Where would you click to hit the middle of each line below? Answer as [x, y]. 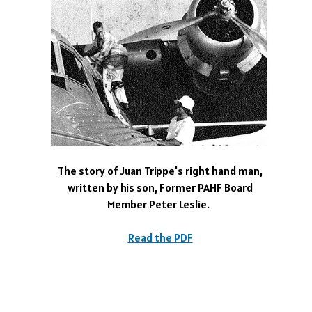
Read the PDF [160, 238]
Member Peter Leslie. [160, 204]
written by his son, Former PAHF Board [160, 188]
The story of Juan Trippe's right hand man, [160, 171]
